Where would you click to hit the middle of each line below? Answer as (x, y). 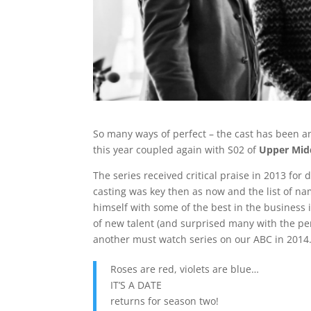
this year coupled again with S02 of (176, 150)
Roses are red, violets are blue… (185, 269)
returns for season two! (165, 301)
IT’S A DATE (136, 285)
